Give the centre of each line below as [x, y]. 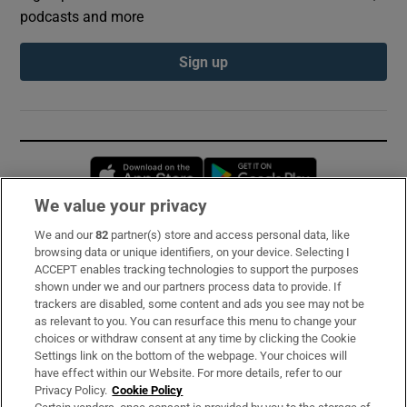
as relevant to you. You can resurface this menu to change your [196, 321]
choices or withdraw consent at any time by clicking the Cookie [196, 338]
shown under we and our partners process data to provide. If [189, 287]
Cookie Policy [148, 390]
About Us [50, 314]
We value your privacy [121, 206]
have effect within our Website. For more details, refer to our [189, 373]
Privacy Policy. [71, 390]
